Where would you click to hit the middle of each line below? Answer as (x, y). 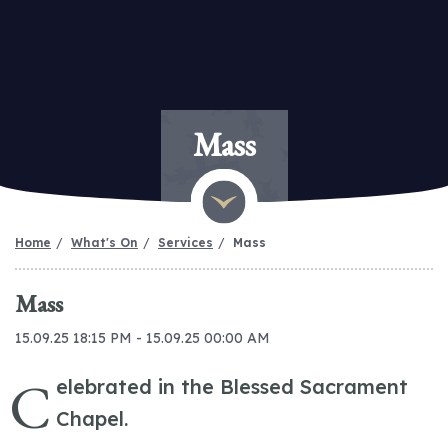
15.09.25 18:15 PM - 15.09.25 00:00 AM (142, 338)
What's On (104, 242)
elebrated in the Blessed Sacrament (232, 386)
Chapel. (92, 418)
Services (185, 242)
